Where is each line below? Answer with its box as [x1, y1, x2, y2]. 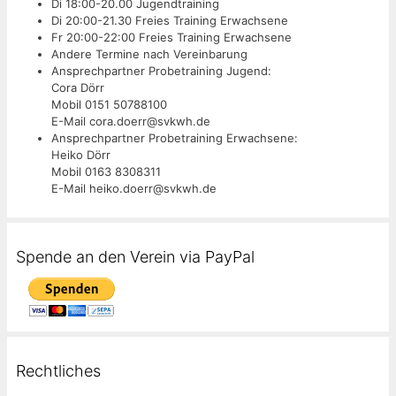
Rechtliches [16, 361, 101, 380]
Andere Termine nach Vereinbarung [51, 46, 247, 61]
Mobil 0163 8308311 [51, 164, 161, 179]
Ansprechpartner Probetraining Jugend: [51, 63, 271, 78]
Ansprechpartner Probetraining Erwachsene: [51, 130, 298, 145]
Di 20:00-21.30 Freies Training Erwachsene [51, 12, 288, 27]
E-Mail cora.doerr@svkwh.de [51, 113, 210, 128]
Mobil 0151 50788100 [51, 96, 167, 111]
